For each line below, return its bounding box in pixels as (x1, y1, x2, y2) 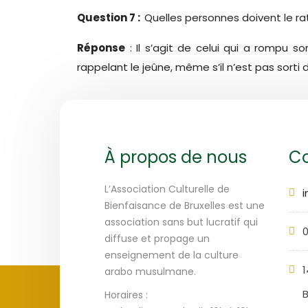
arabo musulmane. (104, 265, 196, 278)
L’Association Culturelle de (104, 182, 230, 196)
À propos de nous (104, 146, 247, 168)
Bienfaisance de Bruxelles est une (104, 199, 265, 212)
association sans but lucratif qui (104, 215, 258, 229)
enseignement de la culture (104, 248, 239, 262)
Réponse (77, 41, 125, 55)
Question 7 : (77, 10, 144, 25)
